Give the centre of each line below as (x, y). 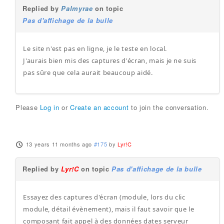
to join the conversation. (169, 107)
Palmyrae (77, 8)
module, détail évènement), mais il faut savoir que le (109, 209)
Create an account (99, 107)
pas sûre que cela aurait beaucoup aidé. (88, 72)
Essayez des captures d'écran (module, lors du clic (104, 197)
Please (28, 107)
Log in (49, 107)
